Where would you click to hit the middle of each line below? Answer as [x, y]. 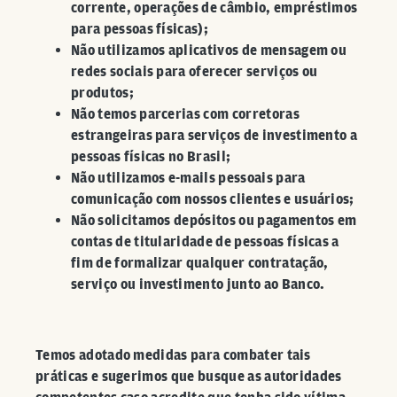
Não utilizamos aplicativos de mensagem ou [209, 50]
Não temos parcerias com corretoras [185, 114]
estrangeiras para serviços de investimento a [214, 135]
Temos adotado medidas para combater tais [173, 355]
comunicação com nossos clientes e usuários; [213, 199]
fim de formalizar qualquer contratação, [200, 263]
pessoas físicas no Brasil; [151, 156]
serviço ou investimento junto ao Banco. [198, 284]
